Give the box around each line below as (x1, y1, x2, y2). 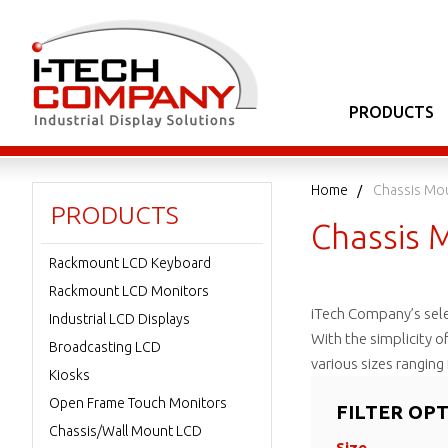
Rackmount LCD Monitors (49, 283, 209, 299)
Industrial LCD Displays (49, 311, 190, 327)
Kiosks (49, 367, 90, 383)
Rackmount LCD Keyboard (49, 255, 211, 271)
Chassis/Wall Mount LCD (49, 423, 202, 439)
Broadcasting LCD (49, 339, 161, 355)
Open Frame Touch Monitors (49, 395, 227, 411)
